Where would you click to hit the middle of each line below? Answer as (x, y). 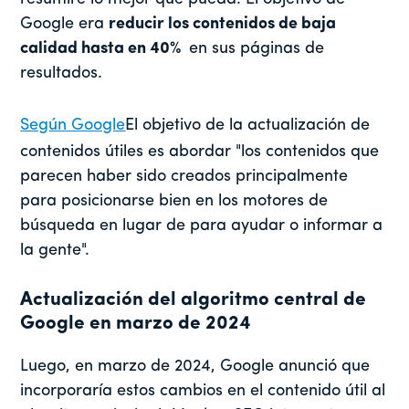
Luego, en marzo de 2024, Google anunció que (195, 367)
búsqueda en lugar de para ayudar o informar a (202, 226)
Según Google (73, 126)
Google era (65, 25)
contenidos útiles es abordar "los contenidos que (200, 152)
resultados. (62, 74)
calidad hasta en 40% (103, 49)
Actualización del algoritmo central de (194, 300)
